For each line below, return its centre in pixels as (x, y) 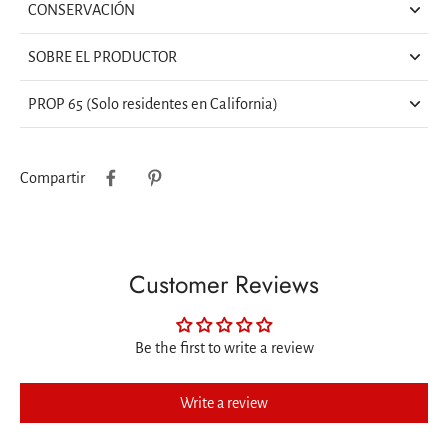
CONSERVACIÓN (81, 10)
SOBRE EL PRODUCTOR (102, 57)
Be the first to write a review (224, 348)
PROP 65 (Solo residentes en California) (153, 104)
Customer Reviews (224, 285)
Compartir (52, 178)
